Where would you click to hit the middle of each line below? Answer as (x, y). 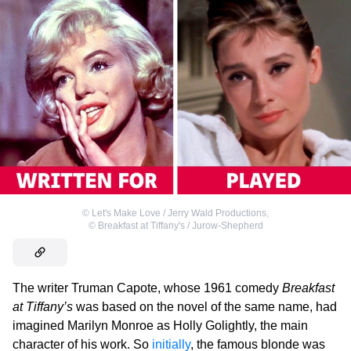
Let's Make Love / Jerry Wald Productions (179, 213)
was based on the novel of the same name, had (205, 306)
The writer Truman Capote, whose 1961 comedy (147, 288)
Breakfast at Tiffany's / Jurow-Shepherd (180, 225)
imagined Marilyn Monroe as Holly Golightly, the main (160, 325)
